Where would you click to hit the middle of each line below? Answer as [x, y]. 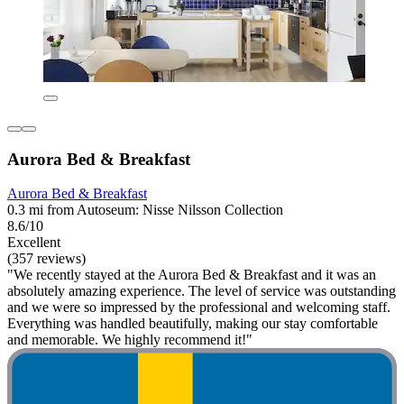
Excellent [34, 243]
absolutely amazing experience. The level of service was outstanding [202, 291]
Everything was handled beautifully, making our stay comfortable [193, 324]
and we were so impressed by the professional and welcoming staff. [199, 308]
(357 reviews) [46, 259]
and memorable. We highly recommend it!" [130, 340]
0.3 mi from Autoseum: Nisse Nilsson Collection [145, 210]
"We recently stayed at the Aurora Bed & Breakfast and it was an [192, 275]
